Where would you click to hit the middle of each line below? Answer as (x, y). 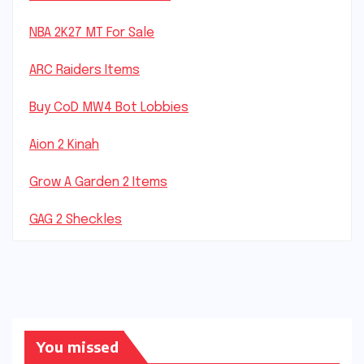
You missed (78, 346)
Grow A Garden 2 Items (98, 182)
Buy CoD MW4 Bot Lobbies (109, 107)
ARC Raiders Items (84, 70)
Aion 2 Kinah (64, 145)
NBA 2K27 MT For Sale (92, 32)
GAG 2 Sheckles (76, 219)
